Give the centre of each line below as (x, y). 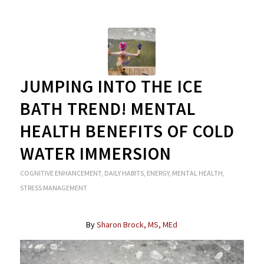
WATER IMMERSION (95, 153)
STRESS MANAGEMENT (53, 187)
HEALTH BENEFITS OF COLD (127, 131)
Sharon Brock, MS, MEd (137, 225)
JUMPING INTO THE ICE (111, 86)
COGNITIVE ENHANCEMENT (60, 173)
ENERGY (158, 173)
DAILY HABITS (124, 173)
